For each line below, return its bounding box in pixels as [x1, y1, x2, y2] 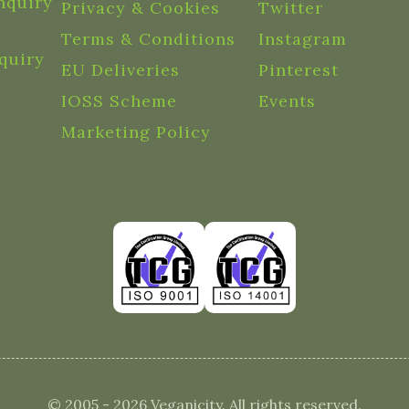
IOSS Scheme [60, 90, 177, 111]
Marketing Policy [60, 121, 211, 142]
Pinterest [258, 59, 340, 80]
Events [258, 90, 317, 111]
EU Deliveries [60, 59, 180, 80]
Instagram [258, 28, 348, 49]
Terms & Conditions [60, 28, 236, 49]
